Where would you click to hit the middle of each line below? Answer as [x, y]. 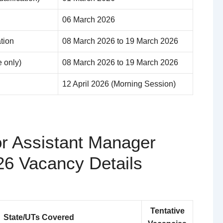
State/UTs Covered [39, 217]
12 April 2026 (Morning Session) [119, 84]
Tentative [167, 211]
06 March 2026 [89, 20]
